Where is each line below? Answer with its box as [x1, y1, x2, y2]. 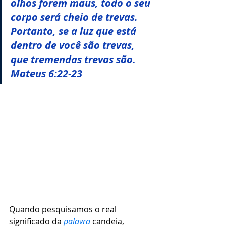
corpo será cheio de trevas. [11, 10, 140, 24]
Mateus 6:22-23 [11, 67, 82, 80]
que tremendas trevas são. [11, 52, 138, 66]
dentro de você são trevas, [11, 38, 137, 52]
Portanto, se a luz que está [11, 24, 139, 38]
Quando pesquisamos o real [9, 204, 119, 215]
